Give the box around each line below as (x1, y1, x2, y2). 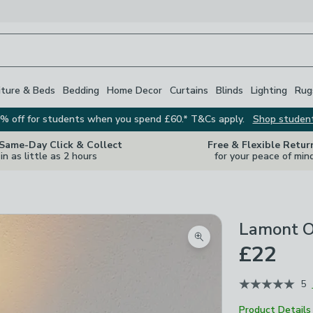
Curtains (170, 83, 208, 97)
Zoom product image (198, 237, 300, 253)
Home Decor (107, 83, 162, 97)
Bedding (63, 83, 99, 97)
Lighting (251, 83, 287, 97)
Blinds (216, 83, 243, 97)
